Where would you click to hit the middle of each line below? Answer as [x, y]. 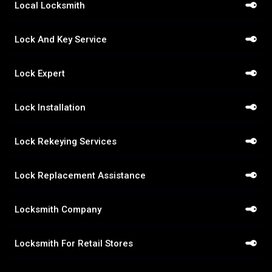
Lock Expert [40, 73]
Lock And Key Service [61, 39]
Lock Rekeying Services [66, 141]
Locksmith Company [58, 209]
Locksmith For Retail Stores [74, 243]
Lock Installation [50, 107]
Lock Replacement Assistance [80, 175]
